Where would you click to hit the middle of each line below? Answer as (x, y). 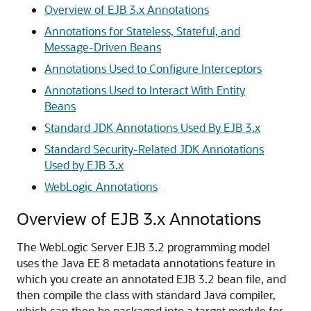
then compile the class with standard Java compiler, (146, 295)
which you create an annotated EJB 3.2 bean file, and (151, 279)
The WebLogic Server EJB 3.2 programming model (143, 247)
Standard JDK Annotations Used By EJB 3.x (152, 127)
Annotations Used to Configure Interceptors (153, 68)
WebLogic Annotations (101, 186)
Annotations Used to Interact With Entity (145, 90)
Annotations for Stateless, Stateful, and (142, 31)
